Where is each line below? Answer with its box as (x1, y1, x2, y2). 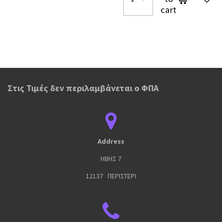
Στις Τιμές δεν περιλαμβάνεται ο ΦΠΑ (7, 82, 159, 94)
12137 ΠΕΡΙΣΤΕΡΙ (86, 171, 136, 180)
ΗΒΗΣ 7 (101, 154, 121, 163)
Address (98, 137, 124, 146)
